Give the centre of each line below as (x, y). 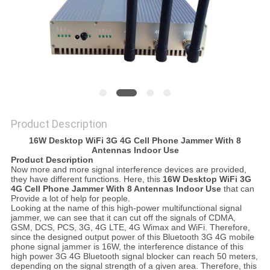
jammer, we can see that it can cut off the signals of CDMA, (123, 218)
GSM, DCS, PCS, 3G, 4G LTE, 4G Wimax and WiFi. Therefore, (130, 228)
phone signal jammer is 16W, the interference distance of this (127, 247)
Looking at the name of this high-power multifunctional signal (126, 208)
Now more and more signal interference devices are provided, (128, 170)
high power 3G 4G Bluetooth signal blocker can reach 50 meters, (134, 256)
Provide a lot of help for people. (70, 199)
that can (237, 189)
